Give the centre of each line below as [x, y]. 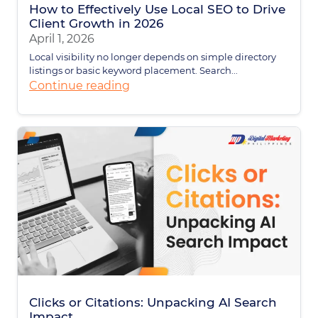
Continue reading [79, 86]
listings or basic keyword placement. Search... [133, 71]
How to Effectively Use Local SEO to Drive [157, 10]
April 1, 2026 [62, 39]
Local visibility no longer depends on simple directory [153, 57]
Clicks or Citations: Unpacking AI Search [153, 302]
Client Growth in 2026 [96, 24]
